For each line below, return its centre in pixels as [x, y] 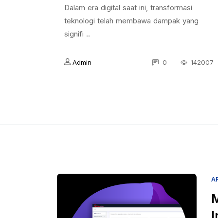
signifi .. [77, 34]
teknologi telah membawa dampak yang [131, 21]
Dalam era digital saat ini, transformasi [128, 8]
